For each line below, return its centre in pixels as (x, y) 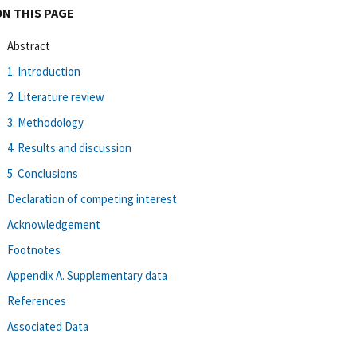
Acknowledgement (54, 224)
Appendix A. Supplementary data (87, 275)
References (37, 300)
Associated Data (48, 326)
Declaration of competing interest (92, 198)
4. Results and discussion (69, 147)
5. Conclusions (43, 173)
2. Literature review (56, 96)
